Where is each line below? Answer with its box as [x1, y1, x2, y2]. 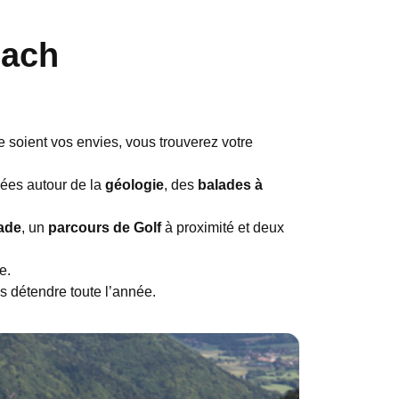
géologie [105, 177, 164, 193]
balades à [198, 177, 263, 193]
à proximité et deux [161, 220, 284, 236]
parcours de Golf [45, 220, 161, 236]
